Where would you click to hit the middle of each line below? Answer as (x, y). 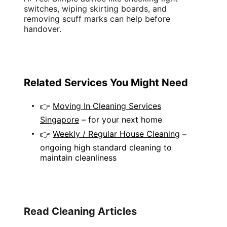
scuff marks (85, 19)
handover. (44, 29)
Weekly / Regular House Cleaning (116, 134)
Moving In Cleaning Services (107, 106)
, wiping (73, 9)
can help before (139, 19)
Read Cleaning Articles (80, 211)
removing (43, 19)
